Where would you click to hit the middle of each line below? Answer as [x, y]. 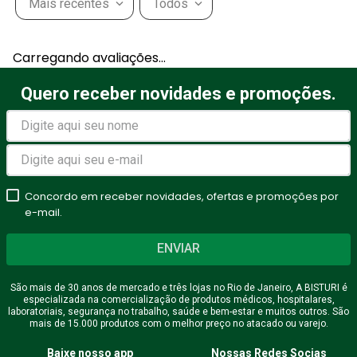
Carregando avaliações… [89, 57]
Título [60, 80]
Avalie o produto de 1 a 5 [120, 151]
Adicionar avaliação [118, 44]
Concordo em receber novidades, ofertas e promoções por [182, 196]
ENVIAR [178, 249]
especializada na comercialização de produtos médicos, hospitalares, [178, 300]
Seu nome [73, 234]
